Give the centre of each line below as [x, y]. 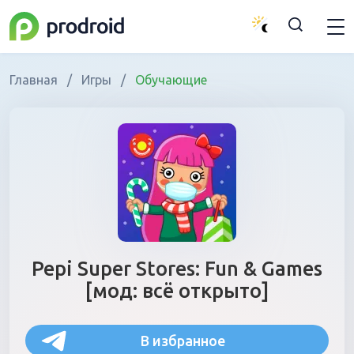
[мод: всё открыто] [177, 291]
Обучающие [169, 80]
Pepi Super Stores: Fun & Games [177, 269]
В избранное [183, 340]
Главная [35, 80]
